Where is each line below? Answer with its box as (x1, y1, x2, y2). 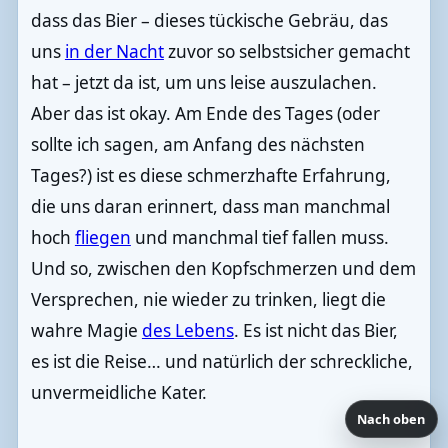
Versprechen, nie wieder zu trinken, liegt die (30, 287, 386, 311)
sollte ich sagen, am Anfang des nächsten (30, 132, 365, 156)
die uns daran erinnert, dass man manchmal (30, 194, 390, 218)
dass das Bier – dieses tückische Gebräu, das (30, 8, 388, 32)
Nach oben (357, 409, 426, 428)
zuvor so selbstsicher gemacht (163, 39, 410, 63)
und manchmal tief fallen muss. (130, 225, 389, 249)
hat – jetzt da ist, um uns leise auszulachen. (30, 70, 377, 94)
